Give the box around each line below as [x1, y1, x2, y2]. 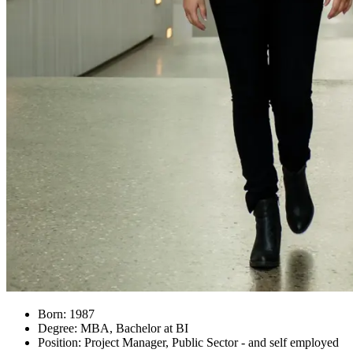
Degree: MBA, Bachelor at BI [38, 321, 188, 336]
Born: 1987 [38, 307, 95, 321]
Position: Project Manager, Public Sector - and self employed [38, 336, 339, 350]
